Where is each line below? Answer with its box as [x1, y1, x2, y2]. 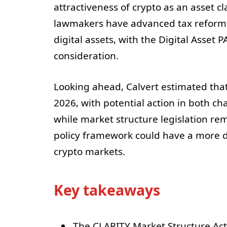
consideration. [53, 49, 119, 63]
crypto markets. [53, 145, 125, 159]
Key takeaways [53, 180, 160, 200]
